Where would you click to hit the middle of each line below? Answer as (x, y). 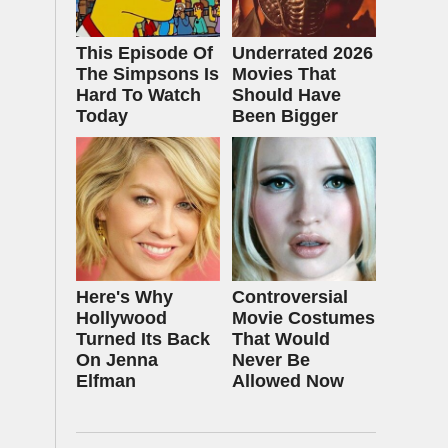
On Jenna (117, 360)
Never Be (271, 360)
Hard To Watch (138, 95)
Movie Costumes (303, 318)
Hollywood (121, 318)
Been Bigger (285, 116)
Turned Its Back (143, 339)
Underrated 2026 (302, 53)
